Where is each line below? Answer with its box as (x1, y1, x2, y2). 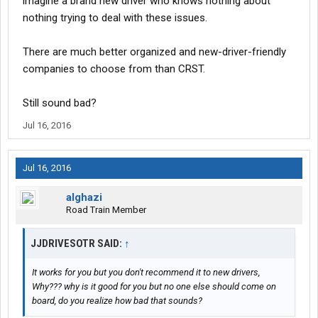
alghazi (66, 191, 102, 204)
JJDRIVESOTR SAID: (31, 237, 124, 251)
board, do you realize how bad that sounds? (32, 295, 202, 307)
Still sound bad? (23, 97, 97, 110)
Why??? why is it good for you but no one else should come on (32, 281, 276, 292)
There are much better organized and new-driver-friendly (23, 45, 286, 59)
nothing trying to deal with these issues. (23, 11, 207, 25)
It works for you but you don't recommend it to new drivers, (32, 267, 260, 278)
